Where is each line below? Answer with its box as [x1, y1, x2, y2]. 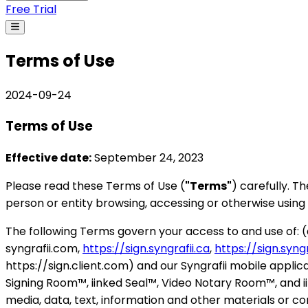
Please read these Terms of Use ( [5, 177, 185, 194]
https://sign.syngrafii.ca [82, 240, 210, 256]
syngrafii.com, [5, 240, 82, 256]
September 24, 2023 [91, 149, 203, 166]
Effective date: [5, 149, 91, 166]
